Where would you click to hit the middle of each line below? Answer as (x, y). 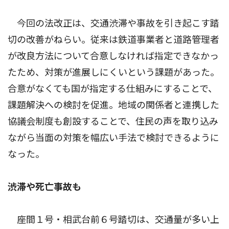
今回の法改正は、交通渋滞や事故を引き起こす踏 (113, 23)
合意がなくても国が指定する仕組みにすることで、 (112, 89)
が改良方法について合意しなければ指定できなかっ (113, 56)
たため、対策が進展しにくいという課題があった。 (113, 72)
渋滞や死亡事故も (44, 187)
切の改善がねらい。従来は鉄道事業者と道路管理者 (113, 40)
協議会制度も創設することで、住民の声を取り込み (113, 121)
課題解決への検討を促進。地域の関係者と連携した (113, 105)
